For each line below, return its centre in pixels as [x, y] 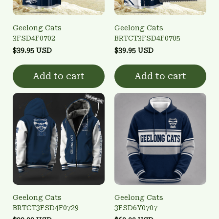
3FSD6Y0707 [136, 208]
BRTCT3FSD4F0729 [46, 208]
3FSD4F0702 [34, 38]
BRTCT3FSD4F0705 [147, 38]
